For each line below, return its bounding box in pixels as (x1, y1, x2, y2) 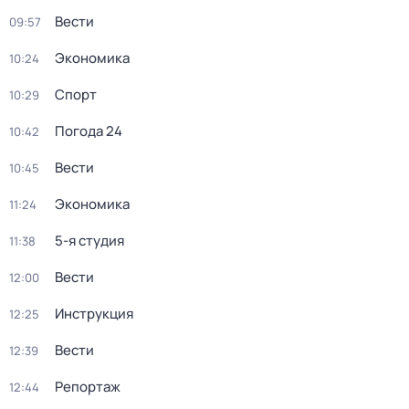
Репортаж (55, 377, 121, 396)
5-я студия (55, 231, 124, 250)
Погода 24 (55, 121, 122, 141)
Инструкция (55, 304, 133, 323)
